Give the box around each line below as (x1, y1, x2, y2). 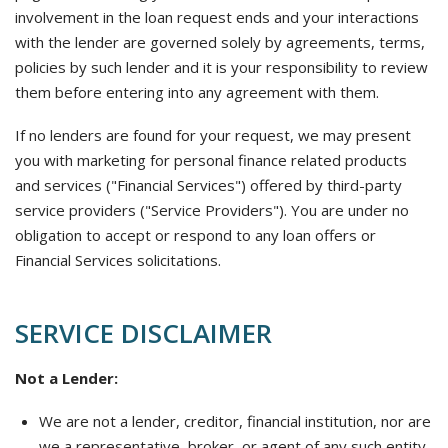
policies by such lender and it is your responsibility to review (15, 57, 428, 77)
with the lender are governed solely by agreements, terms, (15, 32, 425, 52)
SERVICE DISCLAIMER (15, 315, 272, 351)
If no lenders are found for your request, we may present (15, 125, 411, 145)
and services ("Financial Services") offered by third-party (15, 175, 402, 195)
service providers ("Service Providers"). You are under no (15, 200, 409, 220)
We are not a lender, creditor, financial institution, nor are (39, 411, 431, 431)
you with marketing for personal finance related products (15, 150, 407, 170)
